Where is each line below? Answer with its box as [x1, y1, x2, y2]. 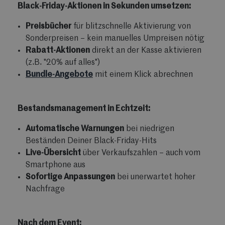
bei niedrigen [124, 125, 174, 133]
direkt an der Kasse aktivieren [90, 46, 201, 55]
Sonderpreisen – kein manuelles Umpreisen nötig [26, 34, 204, 43]
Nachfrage [26, 185, 65, 193]
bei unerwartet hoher [115, 173, 195, 181]
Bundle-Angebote [26, 70, 93, 79]
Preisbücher [26, 22, 71, 31]
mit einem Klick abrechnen [93, 70, 193, 79]
